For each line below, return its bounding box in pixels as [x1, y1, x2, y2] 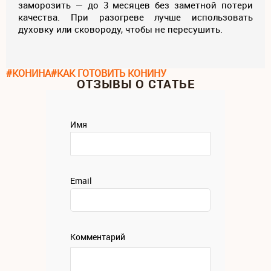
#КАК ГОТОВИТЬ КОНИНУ [51, 66, 166, 80]
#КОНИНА [6, 66, 51, 80]
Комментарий [70, 230, 126, 243]
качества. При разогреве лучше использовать [18, 10, 253, 23]
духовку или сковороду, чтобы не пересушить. [18, 22, 225, 35]
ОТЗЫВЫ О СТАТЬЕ [76, 75, 195, 92]
